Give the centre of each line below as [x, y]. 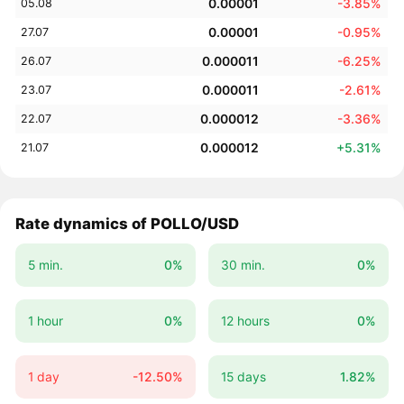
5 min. [45, 265]
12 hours [245, 320]
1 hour [45, 320]
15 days [243, 376]
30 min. [243, 265]
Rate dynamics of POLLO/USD [128, 223]
